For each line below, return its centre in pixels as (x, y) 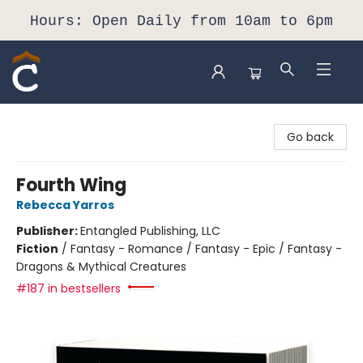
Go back (310, 137)
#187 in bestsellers (68, 288)
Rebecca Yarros (65, 205)
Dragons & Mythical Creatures (101, 267)
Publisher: (48, 231)
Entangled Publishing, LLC (150, 231)
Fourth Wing (71, 185)
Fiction (37, 249)
